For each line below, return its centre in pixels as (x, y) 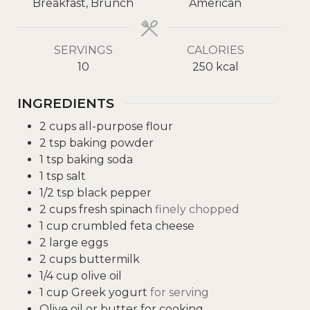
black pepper (114, 192)
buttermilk (109, 259)
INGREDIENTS (66, 103)
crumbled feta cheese (133, 226)
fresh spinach (116, 209)
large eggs (79, 242)
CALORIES (215, 50)
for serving (180, 292)
